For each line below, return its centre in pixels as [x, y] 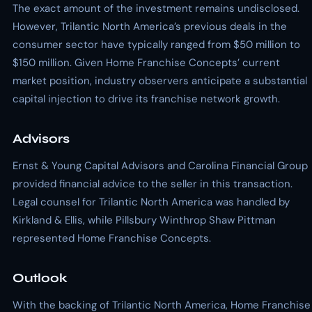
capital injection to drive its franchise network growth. [146, 99]
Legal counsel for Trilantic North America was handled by [151, 202]
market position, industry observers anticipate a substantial [160, 81]
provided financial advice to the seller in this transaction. [153, 184]
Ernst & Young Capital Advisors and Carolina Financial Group [160, 166]
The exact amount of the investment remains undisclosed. [156, 8]
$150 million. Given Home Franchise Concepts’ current [146, 63]
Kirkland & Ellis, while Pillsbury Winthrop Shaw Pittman [144, 220]
